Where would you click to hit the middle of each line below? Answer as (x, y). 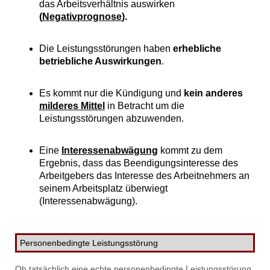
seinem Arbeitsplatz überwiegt (103, 189)
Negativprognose (82, 17)
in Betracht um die (145, 106)
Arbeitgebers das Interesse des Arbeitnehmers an (144, 176)
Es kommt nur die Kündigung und (111, 93)
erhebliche (197, 49)
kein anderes (213, 93)
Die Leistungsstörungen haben (106, 49)
